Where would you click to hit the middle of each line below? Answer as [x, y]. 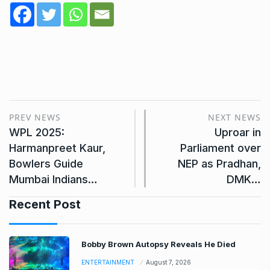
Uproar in [238, 132]
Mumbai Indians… [53, 179]
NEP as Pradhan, [219, 163]
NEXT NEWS [234, 117]
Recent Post [45, 204]
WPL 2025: [37, 132]
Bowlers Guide [46, 163]
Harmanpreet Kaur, [57, 148]
